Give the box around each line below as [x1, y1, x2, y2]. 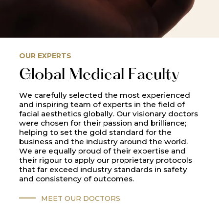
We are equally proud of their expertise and [19, 146, 186, 155]
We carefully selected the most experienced [19, 90, 191, 100]
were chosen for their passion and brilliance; [19, 118, 187, 128]
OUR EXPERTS [19, 51, 72, 60]
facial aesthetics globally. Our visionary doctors [19, 109, 198, 118]
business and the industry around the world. [19, 136, 188, 146]
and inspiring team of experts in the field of [19, 99, 185, 109]
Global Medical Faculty [19, 67, 180, 83]
